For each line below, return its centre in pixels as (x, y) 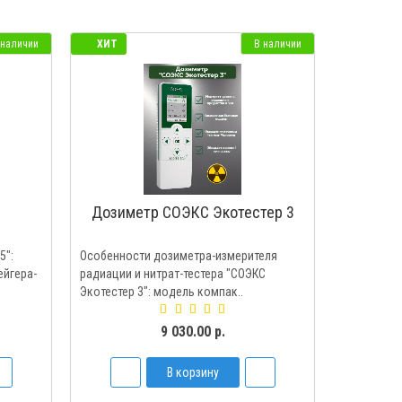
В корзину (192, 372)
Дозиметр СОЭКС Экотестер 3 (192, 212)
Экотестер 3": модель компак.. (162, 292)
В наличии (277, 44)
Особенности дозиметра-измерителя (179, 256)
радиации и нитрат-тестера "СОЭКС (173, 274)
